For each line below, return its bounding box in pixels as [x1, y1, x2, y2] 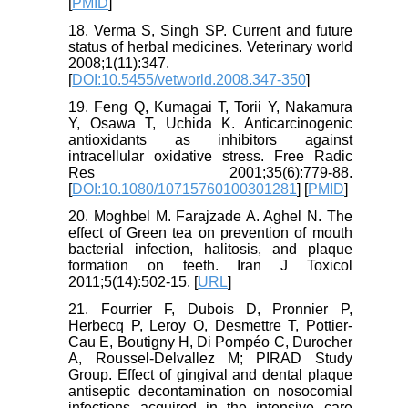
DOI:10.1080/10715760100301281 [72, 181, 298, 198]
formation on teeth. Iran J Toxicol [68, 258, 352, 274]
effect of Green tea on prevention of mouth [68, 225, 352, 241]
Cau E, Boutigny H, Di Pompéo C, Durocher [68, 334, 352, 351]
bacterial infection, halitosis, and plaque [68, 241, 352, 258]
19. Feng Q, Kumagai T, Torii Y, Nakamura [68, 99, 352, 116]
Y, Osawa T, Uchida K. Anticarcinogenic [68, 116, 352, 132]
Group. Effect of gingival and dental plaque [68, 367, 352, 383]
